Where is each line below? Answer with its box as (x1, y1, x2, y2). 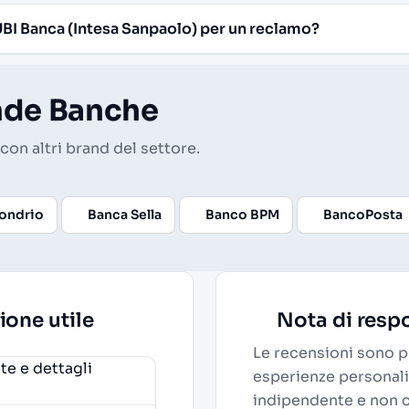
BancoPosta (323, 206, 403, 224)
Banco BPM (205, 206, 279, 224)
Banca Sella (88, 206, 162, 224)
